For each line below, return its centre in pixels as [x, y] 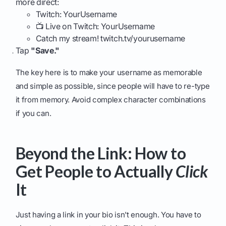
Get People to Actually [96, 172]
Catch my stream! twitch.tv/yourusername [110, 39]
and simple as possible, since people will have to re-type [112, 86]
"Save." [45, 51]
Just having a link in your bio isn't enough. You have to [108, 215]
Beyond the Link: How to [101, 153]
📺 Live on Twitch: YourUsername [95, 26]
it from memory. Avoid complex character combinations [110, 100]
